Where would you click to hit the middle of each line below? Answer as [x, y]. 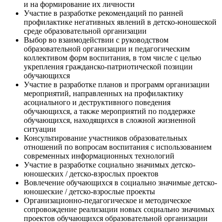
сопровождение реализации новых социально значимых [119, 209]
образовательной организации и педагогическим [107, 49]
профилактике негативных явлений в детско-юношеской [120, 22]
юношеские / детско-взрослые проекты [89, 191]
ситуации [40, 129]
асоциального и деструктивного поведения [97, 102]
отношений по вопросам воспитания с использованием [118, 147]
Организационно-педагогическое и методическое [108, 200]
